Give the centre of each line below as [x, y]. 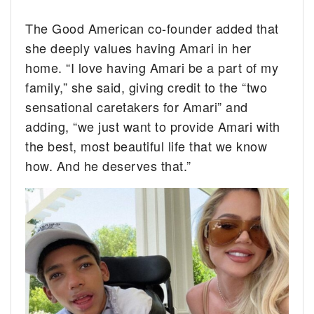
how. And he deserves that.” [108, 165]
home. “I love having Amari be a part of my [152, 67]
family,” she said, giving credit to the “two [146, 87]
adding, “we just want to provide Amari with [153, 126]
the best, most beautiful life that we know [146, 145]
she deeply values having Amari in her [138, 47]
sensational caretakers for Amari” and [137, 106]
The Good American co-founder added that [152, 28]
